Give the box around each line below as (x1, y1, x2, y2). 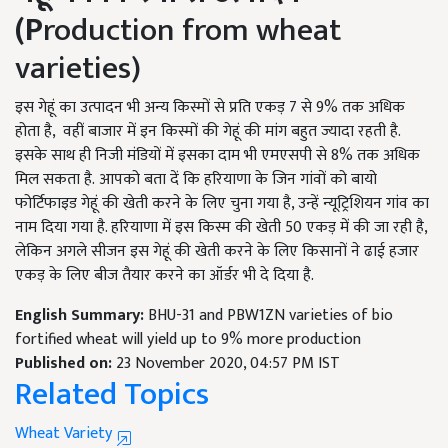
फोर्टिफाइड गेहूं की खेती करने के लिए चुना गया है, (15, 190, 298, 218)
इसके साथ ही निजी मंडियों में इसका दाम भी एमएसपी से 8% (15, 142, 357, 170)
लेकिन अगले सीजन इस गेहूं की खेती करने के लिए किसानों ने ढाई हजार (15, 238, 419, 266)
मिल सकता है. (15, 166, 95, 194)
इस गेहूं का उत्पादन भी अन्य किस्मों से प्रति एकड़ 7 (15, 94, 301, 122)
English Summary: (15, 302, 148, 330)
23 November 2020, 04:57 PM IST (116, 350, 340, 378)
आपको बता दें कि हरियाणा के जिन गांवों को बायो (95, 166, 377, 194)
